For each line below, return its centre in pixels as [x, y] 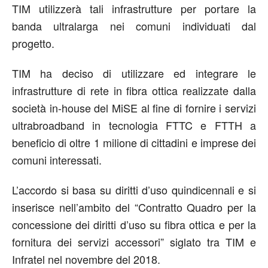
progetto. [33, 43]
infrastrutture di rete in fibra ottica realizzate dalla [134, 90]
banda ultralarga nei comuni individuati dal [134, 26]
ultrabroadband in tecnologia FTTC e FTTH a [134, 125]
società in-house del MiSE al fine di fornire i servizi [134, 108]
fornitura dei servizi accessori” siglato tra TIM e [134, 242]
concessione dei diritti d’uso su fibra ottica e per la [134, 224]
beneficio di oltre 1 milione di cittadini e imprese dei [134, 142]
